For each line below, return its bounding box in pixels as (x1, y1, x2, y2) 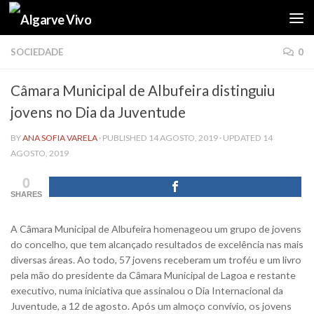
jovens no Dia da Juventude (11, 104, 186, 121)
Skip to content (19, 13, 95, 26)
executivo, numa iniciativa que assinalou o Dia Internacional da (11, 285, 283, 297)
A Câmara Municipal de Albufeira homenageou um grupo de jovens (11, 223, 301, 235)
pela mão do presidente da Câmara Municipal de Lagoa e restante (11, 269, 296, 282)
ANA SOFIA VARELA (22, 132, 97, 143)
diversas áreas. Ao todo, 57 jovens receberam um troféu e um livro (11, 254, 301, 266)
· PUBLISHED (99, 132, 149, 143)
